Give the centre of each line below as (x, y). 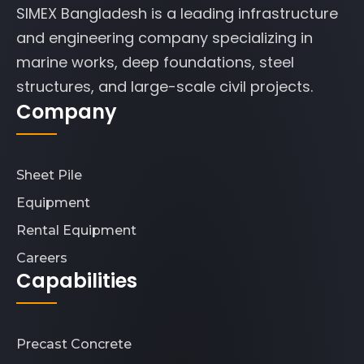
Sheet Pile (49, 175)
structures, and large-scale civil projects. (165, 86)
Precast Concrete (74, 344)
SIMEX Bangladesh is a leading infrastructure (177, 13)
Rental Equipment (76, 230)
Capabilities (77, 280)
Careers (42, 258)
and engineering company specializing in (165, 37)
